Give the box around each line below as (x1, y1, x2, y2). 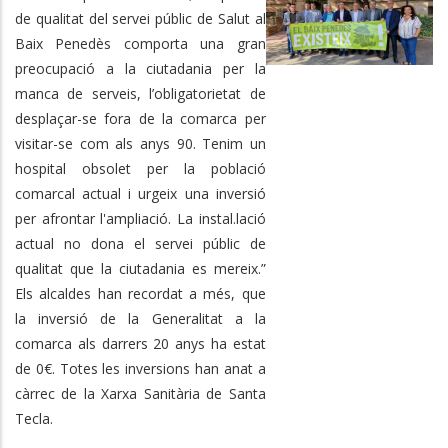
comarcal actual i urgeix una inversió (15, 183, 266, 203)
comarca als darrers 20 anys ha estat (15, 333, 266, 353)
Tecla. (15, 408, 53, 428)
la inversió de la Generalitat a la (15, 308, 266, 328)
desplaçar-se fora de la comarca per (15, 108, 266, 128)
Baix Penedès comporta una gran (15, 33, 266, 53)
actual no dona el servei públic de (15, 233, 266, 253)
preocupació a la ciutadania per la (15, 58, 266, 78)
